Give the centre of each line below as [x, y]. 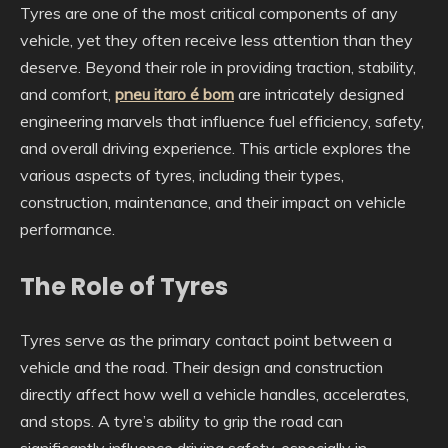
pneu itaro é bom [174, 94]
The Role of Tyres [124, 286]
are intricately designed [319, 94]
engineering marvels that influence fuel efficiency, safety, [222, 121]
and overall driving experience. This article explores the [215, 148]
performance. [67, 229]
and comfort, [67, 94]
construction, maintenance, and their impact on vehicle [213, 202]
